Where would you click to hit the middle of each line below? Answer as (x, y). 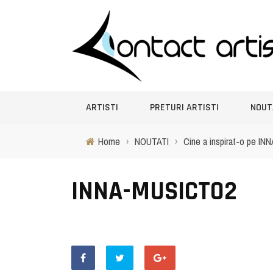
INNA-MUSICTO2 (154, 192)
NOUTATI (152, 141)
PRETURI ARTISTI (184, 108)
